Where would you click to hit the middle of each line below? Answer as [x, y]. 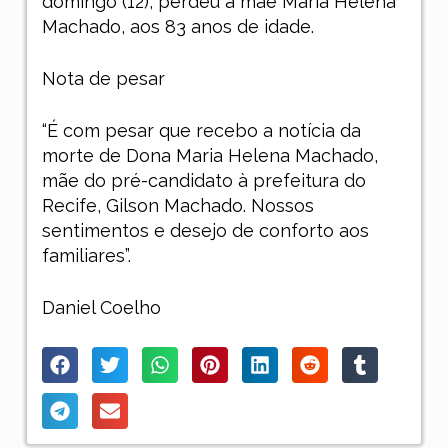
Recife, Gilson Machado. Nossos [177, 205]
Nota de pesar [103, 78]
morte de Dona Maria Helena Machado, [209, 155]
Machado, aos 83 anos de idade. [177, 26]
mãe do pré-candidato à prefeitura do [203, 180]
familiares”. [86, 255]
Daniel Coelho [101, 307]
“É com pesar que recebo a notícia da [201, 130]
